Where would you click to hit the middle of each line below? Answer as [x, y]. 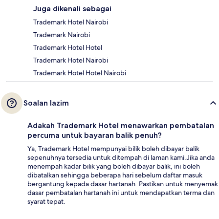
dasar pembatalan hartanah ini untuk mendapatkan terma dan [121, 192]
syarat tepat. [46, 201]
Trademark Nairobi [62, 34]
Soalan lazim [46, 103]
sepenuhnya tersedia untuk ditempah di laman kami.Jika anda [121, 157]
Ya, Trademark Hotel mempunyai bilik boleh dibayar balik [113, 148]
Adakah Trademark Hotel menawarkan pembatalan [121, 125]
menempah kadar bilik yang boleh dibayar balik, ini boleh [114, 166]
